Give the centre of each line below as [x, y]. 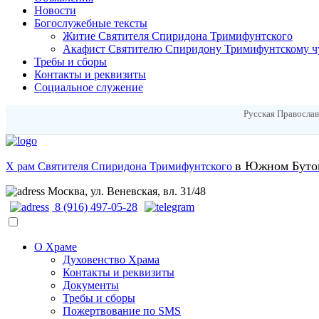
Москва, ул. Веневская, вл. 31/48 [127, 191]
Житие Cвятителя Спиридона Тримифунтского [178, 36]
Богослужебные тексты [91, 23]
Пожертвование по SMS [122, 311]
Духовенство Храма [111, 260]
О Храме [56, 247]
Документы [91, 285]
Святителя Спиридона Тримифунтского [135, 166]
